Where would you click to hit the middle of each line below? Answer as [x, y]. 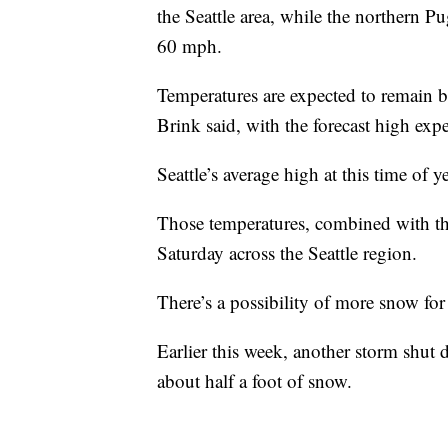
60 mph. [189, 45]
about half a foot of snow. [254, 380]
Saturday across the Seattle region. [287, 252]
